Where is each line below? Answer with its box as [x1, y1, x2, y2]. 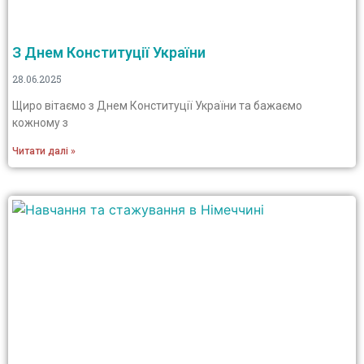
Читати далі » [12, 145, 76, 157]
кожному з [12, 116, 68, 129]
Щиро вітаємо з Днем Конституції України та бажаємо [12, 99, 302, 112]
